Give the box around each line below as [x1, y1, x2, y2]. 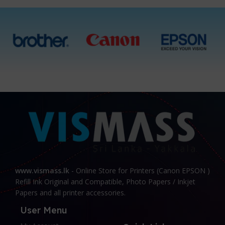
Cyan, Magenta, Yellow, [26, 6, 88, 14]
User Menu [20, 204, 68, 216]
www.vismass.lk [15, 166, 70, 176]
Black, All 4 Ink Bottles [26, 14, 86, 22]
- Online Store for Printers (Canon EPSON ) [69, 166, 210, 176]
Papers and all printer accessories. [15, 188, 126, 198]
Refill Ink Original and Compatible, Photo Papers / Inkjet [15, 177, 196, 187]
